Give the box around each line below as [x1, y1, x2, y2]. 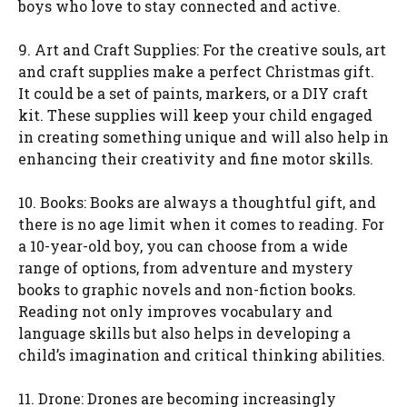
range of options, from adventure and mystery [18, 257, 353, 277]
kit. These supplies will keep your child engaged [18, 104, 372, 124]
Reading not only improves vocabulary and [18, 301, 333, 321]
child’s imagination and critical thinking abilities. [18, 344, 385, 364]
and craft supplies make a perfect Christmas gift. [18, 61, 374, 81]
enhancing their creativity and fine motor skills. [18, 148, 373, 168]
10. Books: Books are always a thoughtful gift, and [18, 192, 376, 212]
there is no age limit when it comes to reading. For [18, 213, 384, 233]
